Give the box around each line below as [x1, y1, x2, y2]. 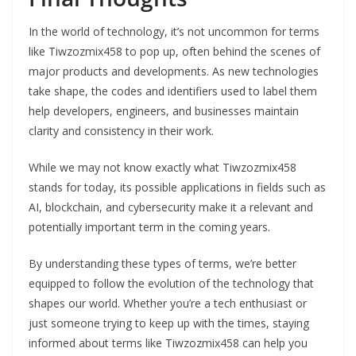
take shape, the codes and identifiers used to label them [29, 83, 317, 99]
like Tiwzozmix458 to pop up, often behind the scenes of [29, 44, 320, 60]
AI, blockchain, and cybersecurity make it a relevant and [29, 199, 313, 215]
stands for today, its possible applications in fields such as [29, 180, 326, 195]
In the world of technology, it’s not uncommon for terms [29, 24, 319, 40]
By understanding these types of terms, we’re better [29, 256, 296, 272]
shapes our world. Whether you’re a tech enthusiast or [29, 296, 307, 311]
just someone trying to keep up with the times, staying [29, 315, 309, 331]
